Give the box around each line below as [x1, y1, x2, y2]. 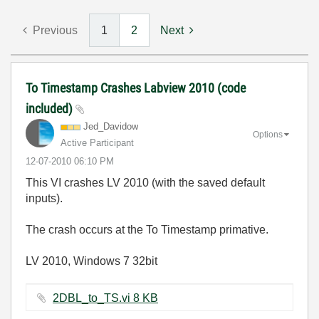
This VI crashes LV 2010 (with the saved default [26, 177, 265, 189]
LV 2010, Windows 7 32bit [26, 255, 157, 267]
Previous [33, 24, 78, 36]
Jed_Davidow [83, 121, 138, 132]
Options [253, 129, 283, 140]
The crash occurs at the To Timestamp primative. [26, 224, 268, 236]
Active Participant [61, 137, 134, 148]
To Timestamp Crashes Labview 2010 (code [26, 80, 246, 95]
